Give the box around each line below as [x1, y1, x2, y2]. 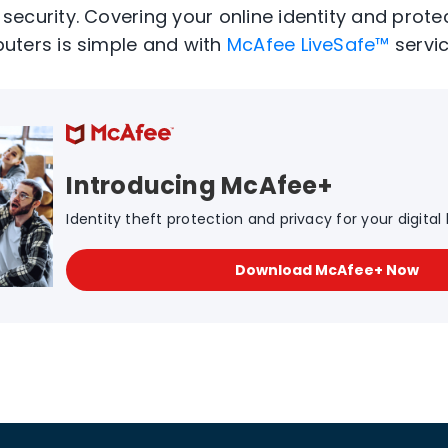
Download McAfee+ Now [234, 260, 419, 281]
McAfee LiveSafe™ [226, 32, 390, 58]
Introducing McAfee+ [66, 169, 332, 203]
